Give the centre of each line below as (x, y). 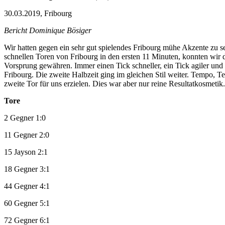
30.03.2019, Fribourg (38, 13)
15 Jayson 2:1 (26, 152)
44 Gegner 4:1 (27, 186)
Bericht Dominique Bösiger (48, 30)
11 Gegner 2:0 (27, 135)
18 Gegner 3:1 (27, 169)
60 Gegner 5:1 (27, 203)
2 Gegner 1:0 (25, 118)
